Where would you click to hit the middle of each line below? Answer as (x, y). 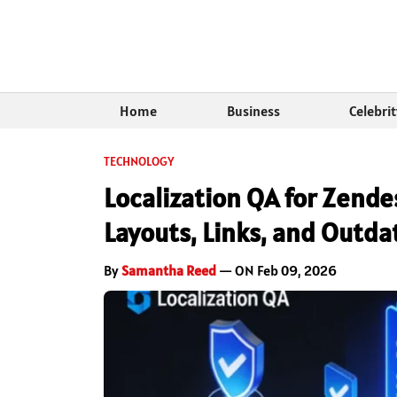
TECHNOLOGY (139, 162)
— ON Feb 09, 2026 (276, 271)
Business (253, 111)
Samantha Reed (169, 271)
